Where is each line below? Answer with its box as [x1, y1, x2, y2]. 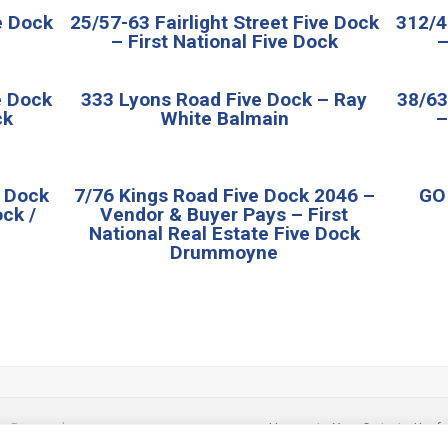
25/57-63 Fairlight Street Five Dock [69, 10, 379, 34]
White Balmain [159, 106, 289, 130]
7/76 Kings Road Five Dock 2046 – [73, 183, 375, 207]
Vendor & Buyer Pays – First [100, 202, 348, 226]
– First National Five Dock [110, 29, 338, 53]
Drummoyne [170, 240, 278, 264]
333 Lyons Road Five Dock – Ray [81, 87, 367, 111]
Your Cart [333, 420, 385, 435]
